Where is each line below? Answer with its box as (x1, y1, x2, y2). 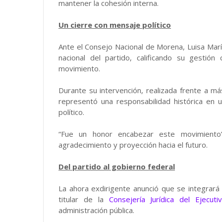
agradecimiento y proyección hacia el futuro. (58, 140, 208, 150)
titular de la (58, 194, 109, 204)
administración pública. (58, 205, 134, 215)
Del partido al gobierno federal (58, 162, 175, 171)
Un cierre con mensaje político (58, 20, 171, 30)
